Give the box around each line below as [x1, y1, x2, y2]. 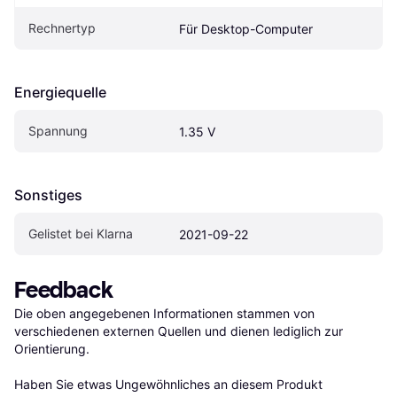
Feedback [14, 276, 113, 305]
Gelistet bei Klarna [28, 226, 133, 242]
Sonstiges [14, 186, 82, 205]
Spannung [28, 123, 88, 139]
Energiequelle [14, 83, 106, 102]
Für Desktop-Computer [179, 21, 313, 37]
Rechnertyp [28, 20, 96, 36]
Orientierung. [14, 341, 90, 357]
